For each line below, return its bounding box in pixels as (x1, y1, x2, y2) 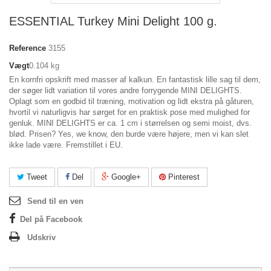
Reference (9, 44, 46, 53)
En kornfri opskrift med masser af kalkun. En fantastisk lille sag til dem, (9, 75, 261, 84)
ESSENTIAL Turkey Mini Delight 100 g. (9, 15, 217, 28)
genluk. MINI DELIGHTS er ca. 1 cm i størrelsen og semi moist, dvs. (9, 119, 252, 128)
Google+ (109, 172, 141, 181)
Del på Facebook (20, 215, 82, 224)
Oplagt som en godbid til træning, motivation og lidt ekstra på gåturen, (9, 97, 254, 106)
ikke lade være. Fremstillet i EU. (9, 140, 123, 149)
